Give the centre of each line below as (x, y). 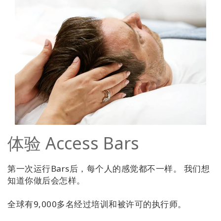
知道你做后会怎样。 (46, 181)
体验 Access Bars (73, 143)
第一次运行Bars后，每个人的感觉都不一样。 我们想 (109, 169)
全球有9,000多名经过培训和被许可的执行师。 (97, 204)
